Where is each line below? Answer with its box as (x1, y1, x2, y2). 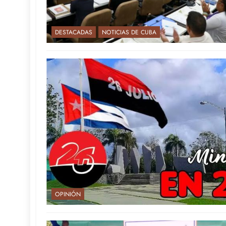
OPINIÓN (55, 190, 81, 199)
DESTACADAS (55, 28, 92, 37)
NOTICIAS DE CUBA (102, 28, 156, 37)
